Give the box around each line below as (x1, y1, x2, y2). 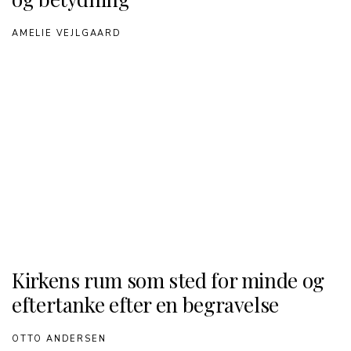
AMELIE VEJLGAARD (12, 27, 121, 39)
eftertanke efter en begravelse (12, 291, 279, 318)
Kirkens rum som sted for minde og (12, 266, 324, 294)
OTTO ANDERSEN (12, 333, 107, 345)
